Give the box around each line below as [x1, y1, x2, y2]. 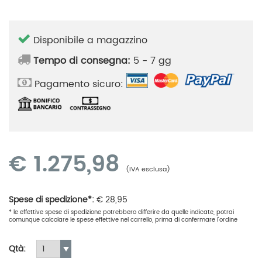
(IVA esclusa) [126, 164, 170, 175]
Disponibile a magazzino [30, 33, 147, 48]
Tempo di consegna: [33, 53, 130, 68]
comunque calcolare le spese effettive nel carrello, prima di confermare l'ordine [9, 215, 237, 225]
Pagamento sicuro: [32, 77, 126, 92]
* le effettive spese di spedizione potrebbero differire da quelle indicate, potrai [9, 207, 234, 217]
